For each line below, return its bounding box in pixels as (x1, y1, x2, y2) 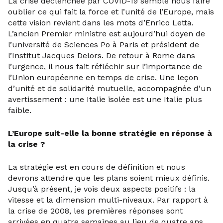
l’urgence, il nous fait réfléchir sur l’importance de (8, 62, 202, 71)
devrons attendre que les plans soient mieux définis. (8, 173, 210, 183)
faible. (8, 106, 31, 115)
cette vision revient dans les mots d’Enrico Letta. (8, 18, 194, 27)
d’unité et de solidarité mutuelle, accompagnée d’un (8, 84, 211, 93)
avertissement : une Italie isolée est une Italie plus (8, 95, 202, 104)
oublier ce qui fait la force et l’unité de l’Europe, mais (8, 7, 214, 16)
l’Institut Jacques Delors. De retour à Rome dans (8, 51, 195, 60)
